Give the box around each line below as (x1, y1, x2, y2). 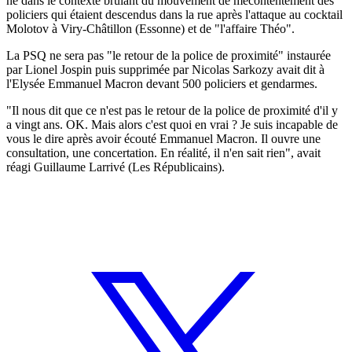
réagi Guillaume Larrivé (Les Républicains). (6, 159, 225, 174)
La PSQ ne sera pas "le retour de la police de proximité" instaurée (6, 48, 331, 62)
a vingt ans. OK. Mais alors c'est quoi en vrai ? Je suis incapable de (6, 117, 338, 131)
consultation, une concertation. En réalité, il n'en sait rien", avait (6, 145, 321, 159)
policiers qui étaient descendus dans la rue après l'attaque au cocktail (6, 7, 343, 21)
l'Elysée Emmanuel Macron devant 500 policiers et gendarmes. (6, 76, 317, 90)
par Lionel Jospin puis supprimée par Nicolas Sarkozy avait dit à (6, 62, 324, 76)
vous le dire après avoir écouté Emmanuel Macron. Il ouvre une (6, 131, 321, 145)
